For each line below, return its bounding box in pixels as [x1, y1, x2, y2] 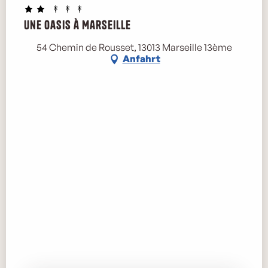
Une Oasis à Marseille [24, 17, 131, 32]
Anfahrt [122, 53, 160, 65]
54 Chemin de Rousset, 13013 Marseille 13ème [36, 41, 232, 53]
